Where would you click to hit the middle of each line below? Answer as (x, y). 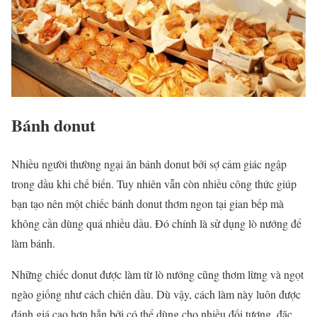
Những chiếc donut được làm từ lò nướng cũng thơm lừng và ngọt (157, 275)
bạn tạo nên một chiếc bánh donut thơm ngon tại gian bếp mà (148, 204)
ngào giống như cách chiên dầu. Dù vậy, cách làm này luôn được (156, 294)
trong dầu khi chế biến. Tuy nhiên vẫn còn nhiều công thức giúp (154, 184)
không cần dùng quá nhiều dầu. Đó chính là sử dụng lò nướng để (156, 224)
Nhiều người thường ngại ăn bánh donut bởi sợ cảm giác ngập (149, 164)
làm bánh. (35, 243)
